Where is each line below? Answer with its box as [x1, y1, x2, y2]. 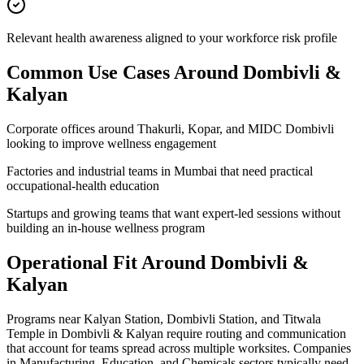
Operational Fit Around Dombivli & [6, 252, 309, 274]
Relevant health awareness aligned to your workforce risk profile [6, 31, 337, 45]
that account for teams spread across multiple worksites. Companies [6, 341, 351, 356]
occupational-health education [6, 179, 159, 193]
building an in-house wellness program [6, 221, 205, 236]
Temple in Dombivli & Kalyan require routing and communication [6, 327, 346, 341]
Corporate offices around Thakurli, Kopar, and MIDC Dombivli [6, 122, 334, 136]
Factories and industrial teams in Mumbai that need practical [6, 164, 313, 179]
